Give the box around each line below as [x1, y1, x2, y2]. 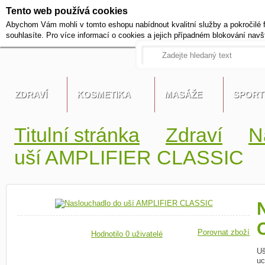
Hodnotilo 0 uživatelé [91, 230, 163, 238]
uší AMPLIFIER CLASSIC [14, 147, 244, 169]
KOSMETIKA [77, 89, 131, 99]
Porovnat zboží [198, 228, 250, 237]
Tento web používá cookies [6, 6, 128, 16]
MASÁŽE [164, 89, 202, 99]
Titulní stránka [14, 124, 140, 146]
